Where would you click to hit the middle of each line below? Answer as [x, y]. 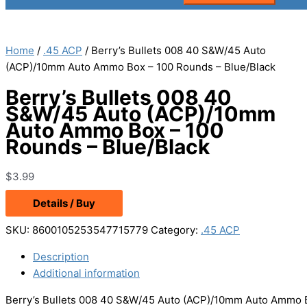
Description [61, 257]
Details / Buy [64, 204]
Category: [176, 230]
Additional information [86, 273]
